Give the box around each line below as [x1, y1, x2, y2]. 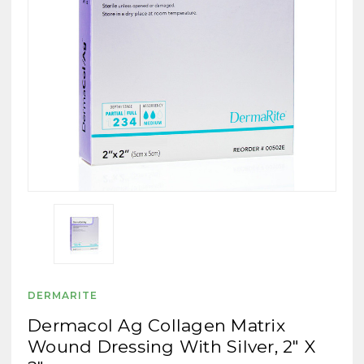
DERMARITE [28, 288, 97, 301]
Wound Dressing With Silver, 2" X [28, 336, 315, 357]
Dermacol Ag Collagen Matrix [28, 314, 285, 336]
